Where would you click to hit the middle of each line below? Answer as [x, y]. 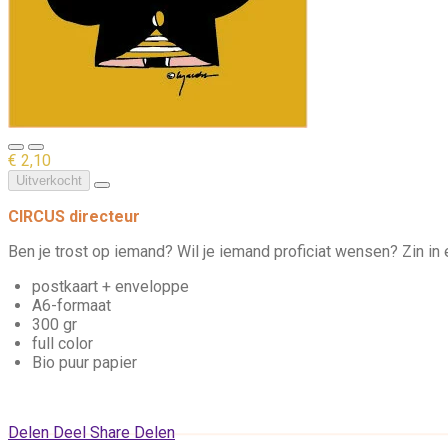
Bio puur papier [84, 362]
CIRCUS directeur [74, 216]
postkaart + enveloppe [110, 286]
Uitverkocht [49, 180]
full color [62, 343]
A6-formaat [71, 305]
